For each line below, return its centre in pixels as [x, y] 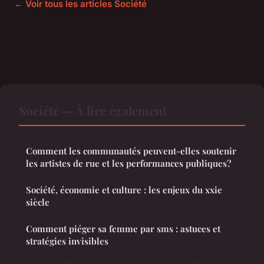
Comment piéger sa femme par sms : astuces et [123, 229]
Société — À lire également [93, 110]
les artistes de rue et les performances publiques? [128, 164]
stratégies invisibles [67, 241]
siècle [38, 202]
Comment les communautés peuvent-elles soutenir [131, 151]
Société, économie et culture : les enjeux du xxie [124, 190]
